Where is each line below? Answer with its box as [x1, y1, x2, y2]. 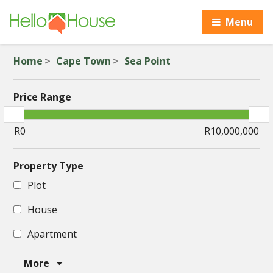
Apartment [27, 227, 77, 241]
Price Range [13, 90, 72, 104]
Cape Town [56, 54, 112, 68]
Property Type [13, 159, 84, 172]
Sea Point [124, 54, 171, 68]
